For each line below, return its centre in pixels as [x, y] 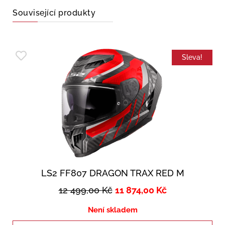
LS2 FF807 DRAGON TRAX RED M [113, 173]
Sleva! [192, 57]
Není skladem [113, 210]
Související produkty [54, 13]
